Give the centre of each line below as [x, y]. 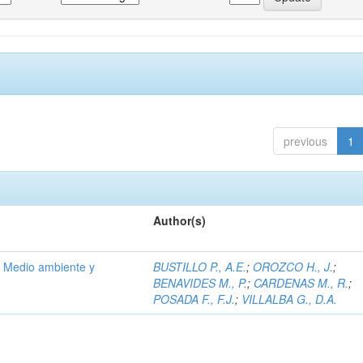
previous [305, 141]
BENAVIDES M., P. [201, 283]
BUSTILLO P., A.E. [200, 267]
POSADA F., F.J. [194, 299]
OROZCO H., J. [293, 267]
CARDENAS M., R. [301, 283]
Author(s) [180, 220]
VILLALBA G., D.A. [290, 299]
